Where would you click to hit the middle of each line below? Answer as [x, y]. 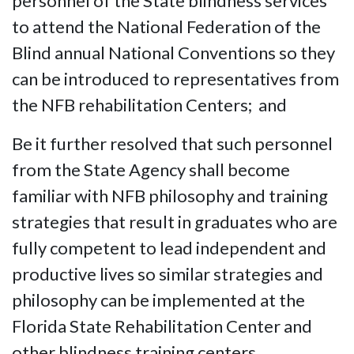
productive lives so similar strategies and [168, 274]
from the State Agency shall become [151, 169]
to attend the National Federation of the [166, 26]
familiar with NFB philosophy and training [170, 196]
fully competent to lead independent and [169, 248]
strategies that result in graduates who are [175, 222]
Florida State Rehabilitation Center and [162, 326]
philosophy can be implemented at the [158, 300]
